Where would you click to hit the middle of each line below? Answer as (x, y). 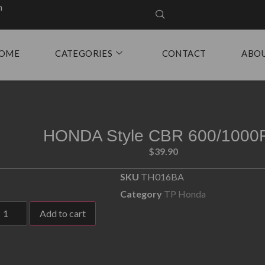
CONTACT (184, 53)
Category (141, 194)
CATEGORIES (84, 53)
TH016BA (163, 177)
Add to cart (63, 214)
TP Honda (185, 194)
